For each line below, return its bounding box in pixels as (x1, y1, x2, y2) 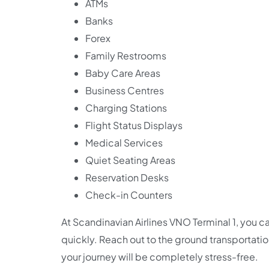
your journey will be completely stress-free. (61, 250, 258, 263)
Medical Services (85, 136, 163, 149)
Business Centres (85, 84, 164, 97)
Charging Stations (85, 101, 167, 114)
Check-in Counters (85, 189, 172, 201)
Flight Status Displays (85, 119, 183, 131)
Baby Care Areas (85, 67, 160, 79)
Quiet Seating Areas (85, 154, 175, 166)
